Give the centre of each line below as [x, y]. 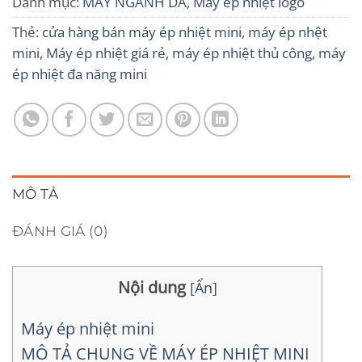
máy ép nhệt [288, 32]
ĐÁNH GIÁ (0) [60, 231]
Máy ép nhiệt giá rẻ [106, 53]
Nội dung [152, 288]
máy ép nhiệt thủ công [242, 53]
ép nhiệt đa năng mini [80, 74]
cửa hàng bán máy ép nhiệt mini [142, 32]
